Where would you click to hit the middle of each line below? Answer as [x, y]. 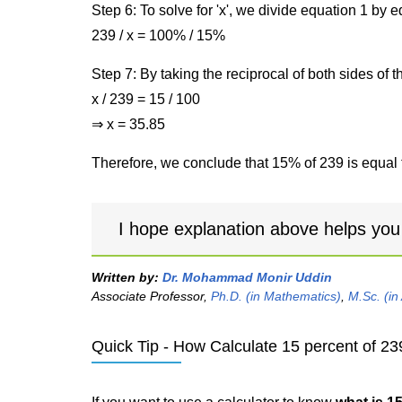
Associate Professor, [151, 296]
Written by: [127, 277]
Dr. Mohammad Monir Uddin [247, 277]
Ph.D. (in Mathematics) [276, 296]
